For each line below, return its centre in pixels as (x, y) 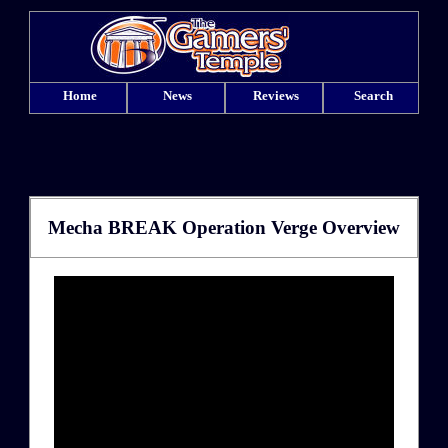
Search (373, 95)
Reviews (275, 95)
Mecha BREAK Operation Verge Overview (224, 227)
